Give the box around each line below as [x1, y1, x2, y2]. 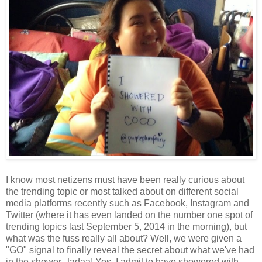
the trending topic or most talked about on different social [6, 187, 239, 197]
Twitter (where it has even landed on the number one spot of [6, 210, 253, 220]
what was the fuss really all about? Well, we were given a [6, 233, 242, 244]
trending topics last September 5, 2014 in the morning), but [6, 222, 247, 232]
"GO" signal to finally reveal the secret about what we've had [6, 245, 254, 256]
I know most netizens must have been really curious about [6, 175, 244, 185]
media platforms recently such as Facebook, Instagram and [6, 198, 249, 209]
